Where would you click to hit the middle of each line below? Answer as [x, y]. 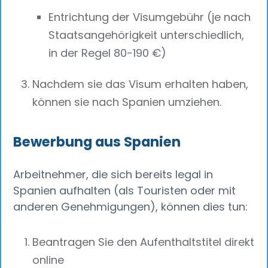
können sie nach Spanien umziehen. [127, 102]
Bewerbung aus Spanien [97, 141]
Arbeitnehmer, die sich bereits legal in [113, 174]
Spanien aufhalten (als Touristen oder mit [125, 190]
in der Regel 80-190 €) [108, 53]
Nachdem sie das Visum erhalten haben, [141, 84]
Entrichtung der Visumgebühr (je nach [150, 17]
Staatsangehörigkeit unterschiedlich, [147, 35]
